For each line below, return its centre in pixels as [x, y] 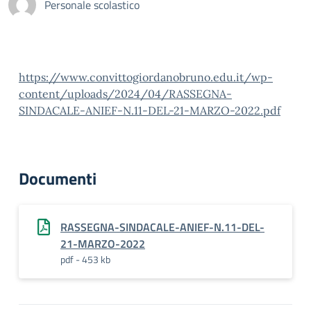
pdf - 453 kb [85, 259]
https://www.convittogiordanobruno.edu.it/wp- [146, 77]
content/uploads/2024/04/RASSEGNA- [125, 94]
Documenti [58, 178]
